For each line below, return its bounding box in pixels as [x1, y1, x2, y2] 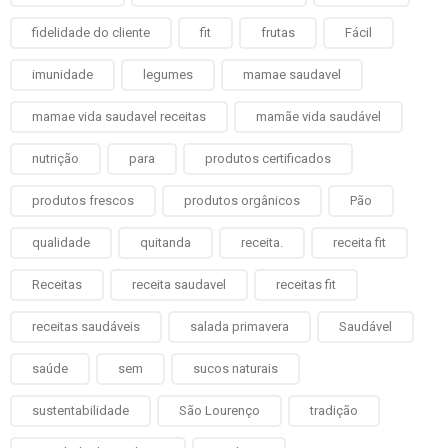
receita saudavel [132, 276, 226, 292]
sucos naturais [193, 360, 278, 376]
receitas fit [276, 276, 336, 292]
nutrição [32, 150, 79, 166]
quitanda [140, 234, 191, 250]
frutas [261, 24, 295, 40]
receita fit [333, 234, 386, 250]
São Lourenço [179, 402, 260, 418]
